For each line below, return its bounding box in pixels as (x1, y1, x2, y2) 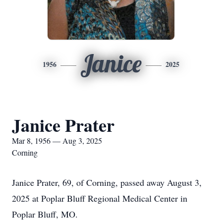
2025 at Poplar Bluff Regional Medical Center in (12, 192, 187, 204)
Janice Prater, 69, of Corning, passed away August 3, (12, 176, 202, 188)
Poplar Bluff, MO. (12, 208, 78, 220)
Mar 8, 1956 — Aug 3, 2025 (12, 135, 102, 146)
